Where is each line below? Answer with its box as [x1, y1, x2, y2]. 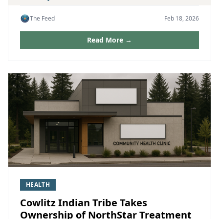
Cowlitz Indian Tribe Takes [20, 196, 147, 209]
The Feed [30, 14, 55, 22]
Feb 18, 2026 [164, 14, 199, 22]
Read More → [87, 35, 132, 44]
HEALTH [26, 180, 50, 189]
